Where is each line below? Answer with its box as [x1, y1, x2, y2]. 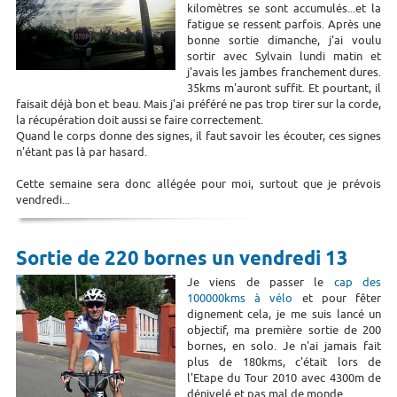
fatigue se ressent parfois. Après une [186, 16, 382, 32]
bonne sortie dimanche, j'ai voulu [186, 32, 382, 48]
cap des [333, 274, 382, 290]
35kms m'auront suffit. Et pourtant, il [186, 80, 382, 96]
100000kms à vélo [186, 290, 293, 306]
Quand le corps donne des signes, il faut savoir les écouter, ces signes [15, 128, 382, 144]
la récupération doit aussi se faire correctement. [15, 112, 263, 128]
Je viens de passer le [186, 274, 334, 290]
